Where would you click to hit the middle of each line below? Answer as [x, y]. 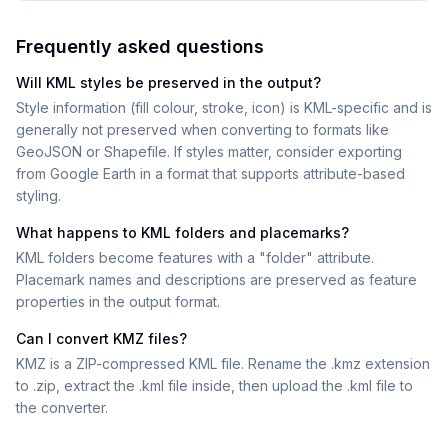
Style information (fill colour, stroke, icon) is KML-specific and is [224, 107]
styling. [38, 195]
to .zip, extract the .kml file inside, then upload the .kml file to [214, 385]
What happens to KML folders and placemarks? [182, 232]
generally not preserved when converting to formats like [202, 129]
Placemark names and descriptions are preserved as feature [216, 279]
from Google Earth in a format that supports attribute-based [210, 173]
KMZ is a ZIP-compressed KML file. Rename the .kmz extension [223, 363]
